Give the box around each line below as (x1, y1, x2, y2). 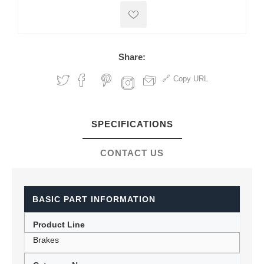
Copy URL (173, 74, 208, 83)
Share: (118, 52, 146, 62)
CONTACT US (100, 148, 164, 158)
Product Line (33, 220, 85, 229)
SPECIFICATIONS (91, 119, 173, 129)
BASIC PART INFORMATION (32, 194, 156, 204)
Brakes (33, 235, 59, 245)
